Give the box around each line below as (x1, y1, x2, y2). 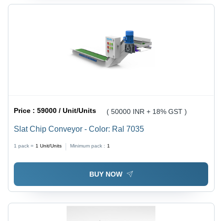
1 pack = (14, 143, 34, 149)
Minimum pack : (70, 143, 106, 149)
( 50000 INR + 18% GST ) (107, 108, 187, 116)
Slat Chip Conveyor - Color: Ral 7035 (14, 125, 145, 134)
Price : (14, 107, 37, 115)
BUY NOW (89, 170, 122, 179)
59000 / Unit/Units (37, 107, 97, 115)
